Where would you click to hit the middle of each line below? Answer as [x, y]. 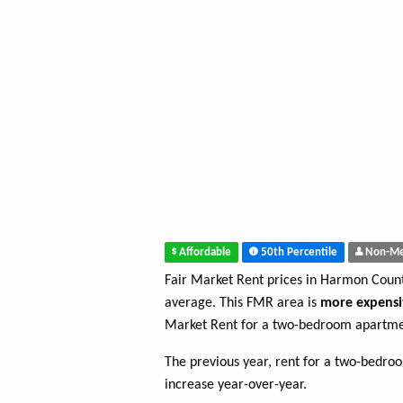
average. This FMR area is [242, 304]
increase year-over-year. [236, 385]
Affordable [204, 252]
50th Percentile [298, 252]
